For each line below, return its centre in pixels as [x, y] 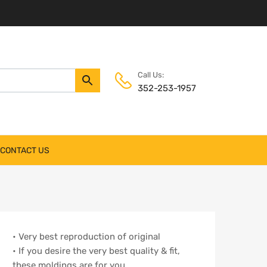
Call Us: [151, 75]
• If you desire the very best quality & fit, [96, 251]
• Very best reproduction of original [86, 237]
